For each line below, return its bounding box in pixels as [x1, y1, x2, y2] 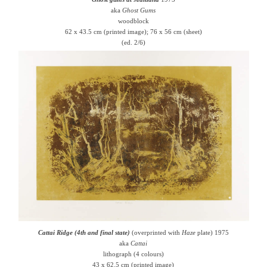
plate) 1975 [195, 229, 229, 236]
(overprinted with [129, 229, 182, 236]
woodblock [117, 17, 149, 24]
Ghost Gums [122, 7, 156, 14]
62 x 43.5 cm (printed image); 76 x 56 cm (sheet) [64, 28, 202, 35]
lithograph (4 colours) [103, 250, 164, 257]
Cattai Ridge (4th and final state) [38, 229, 130, 236]
